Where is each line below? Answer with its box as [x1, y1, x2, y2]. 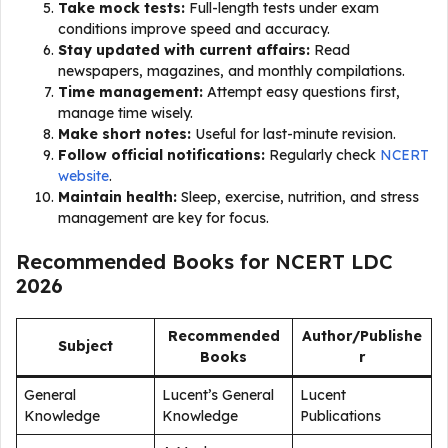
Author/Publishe [302, 327, 422, 345]
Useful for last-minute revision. [191, 125, 396, 143]
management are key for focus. [58, 209, 269, 227]
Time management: [58, 83, 203, 101]
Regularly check [265, 146, 380, 164]
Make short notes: [58, 125, 191, 143]
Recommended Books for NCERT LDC [16, 249, 393, 274]
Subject [58, 337, 113, 355]
